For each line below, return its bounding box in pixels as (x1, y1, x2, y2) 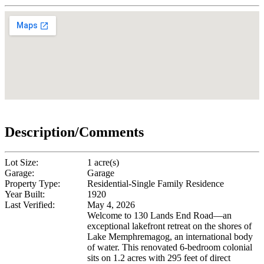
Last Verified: (5, 200, 55, 210)
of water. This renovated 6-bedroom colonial (87, 242, 252, 253)
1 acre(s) (87, 157, 119, 168)
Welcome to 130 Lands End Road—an (87, 210, 232, 221)
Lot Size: (5, 157, 38, 168)
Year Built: (5, 189, 45, 200)
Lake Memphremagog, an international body (87, 232, 253, 242)
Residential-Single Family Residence (87, 179, 224, 189)
